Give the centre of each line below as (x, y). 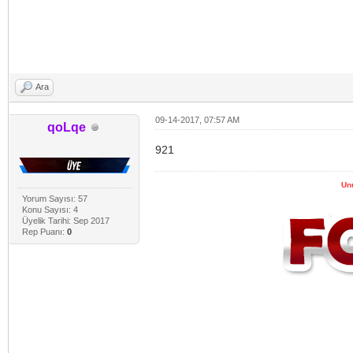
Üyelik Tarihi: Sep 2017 (65, 221)
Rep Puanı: (44, 232)
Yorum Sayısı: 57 (54, 199)
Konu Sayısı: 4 (50, 210)
